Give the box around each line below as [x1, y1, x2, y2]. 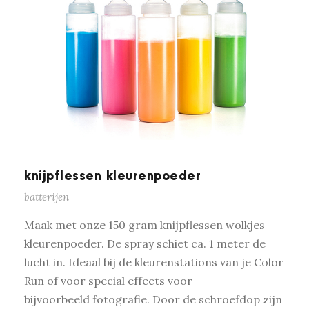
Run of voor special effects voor [24, 274, 192, 288]
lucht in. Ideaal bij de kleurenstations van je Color [24, 255, 283, 270]
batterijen [24, 190, 69, 204]
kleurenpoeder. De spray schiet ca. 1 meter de [24, 237, 266, 251]
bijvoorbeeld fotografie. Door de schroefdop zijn [24, 292, 282, 307]
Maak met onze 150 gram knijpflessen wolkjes [24, 218, 265, 232]
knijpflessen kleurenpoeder [24, 170, 201, 183]
